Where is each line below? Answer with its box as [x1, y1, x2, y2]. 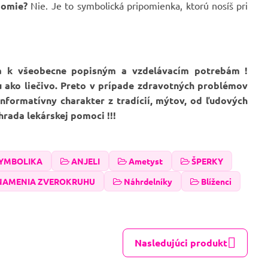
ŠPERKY [191, 156, 224, 166]
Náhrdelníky [124, 176, 173, 187]
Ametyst [129, 156, 163, 166]
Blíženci [201, 176, 232, 187]
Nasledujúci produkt [135, 236, 228, 249]
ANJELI [71, 156, 100, 166]
